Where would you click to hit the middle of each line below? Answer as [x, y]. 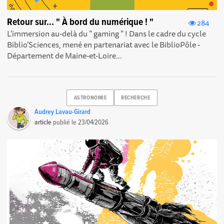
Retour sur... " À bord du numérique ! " [80, 23]
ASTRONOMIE [90, 98]
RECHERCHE [136, 98]
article [43, 122]
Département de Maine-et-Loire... [65, 56]
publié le [65, 122]
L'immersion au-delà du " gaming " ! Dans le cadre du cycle [107, 34]
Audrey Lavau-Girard [63, 112]
